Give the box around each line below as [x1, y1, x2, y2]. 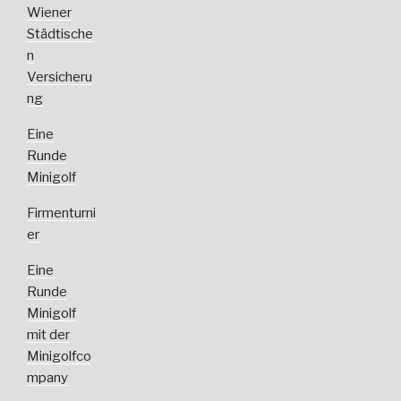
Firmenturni [27, 204, 96, 221]
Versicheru [27, 68, 92, 85]
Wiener [27, 4, 72, 21]
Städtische [27, 25, 93, 42]
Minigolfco [27, 347, 91, 364]
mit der [27, 326, 70, 343]
